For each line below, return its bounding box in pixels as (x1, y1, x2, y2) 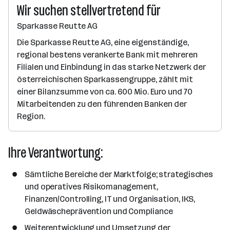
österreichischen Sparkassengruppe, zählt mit (17, 74, 193, 84)
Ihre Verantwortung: (8, 144, 103, 161)
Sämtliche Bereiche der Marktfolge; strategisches (25, 169, 214, 179)
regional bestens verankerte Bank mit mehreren (17, 50, 198, 60)
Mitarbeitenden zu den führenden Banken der (17, 99, 187, 109)
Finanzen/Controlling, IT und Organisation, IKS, (25, 194, 196, 204)
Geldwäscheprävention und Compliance (25, 206, 173, 216)
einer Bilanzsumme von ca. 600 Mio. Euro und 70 (17, 87, 193, 97)
